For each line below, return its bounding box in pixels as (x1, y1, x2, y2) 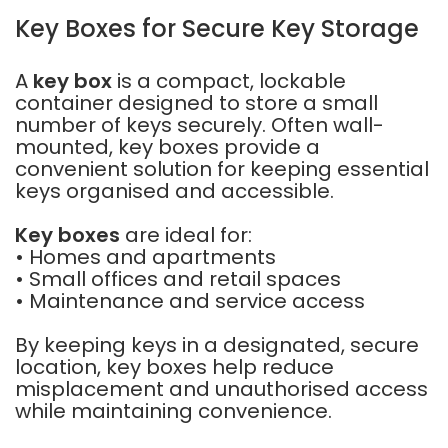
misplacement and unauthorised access (15, 375, 428, 403)
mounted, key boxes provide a (15, 133, 320, 161)
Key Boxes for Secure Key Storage (15, 12, 419, 45)
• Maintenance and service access (15, 287, 365, 315)
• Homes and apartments (15, 243, 276, 271)
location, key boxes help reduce (15, 353, 334, 381)
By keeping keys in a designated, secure (15, 331, 419, 359)
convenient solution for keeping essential (15, 155, 429, 183)
